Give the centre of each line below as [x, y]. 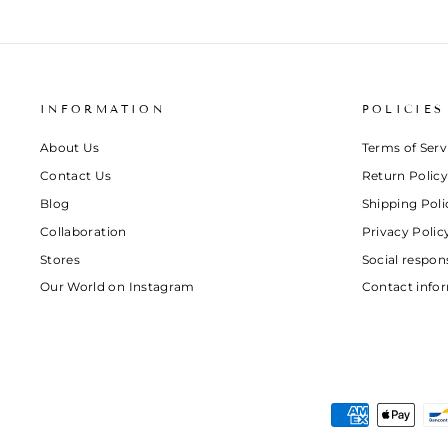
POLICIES [403, 108]
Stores [60, 259]
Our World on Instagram [117, 287]
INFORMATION [102, 108]
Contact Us [76, 175]
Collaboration [83, 231]
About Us [70, 147]
